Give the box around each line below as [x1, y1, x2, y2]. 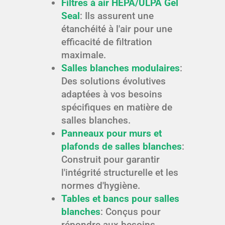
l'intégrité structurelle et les [61, 167, 178, 179]
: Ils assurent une [79, 10, 154, 22]
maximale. [61, 49, 106, 61]
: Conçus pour [100, 206, 161, 218]
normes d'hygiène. [61, 180, 140, 192]
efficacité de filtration [61, 36, 152, 48]
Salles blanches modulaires [61, 62, 180, 74]
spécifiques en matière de [61, 101, 172, 114]
